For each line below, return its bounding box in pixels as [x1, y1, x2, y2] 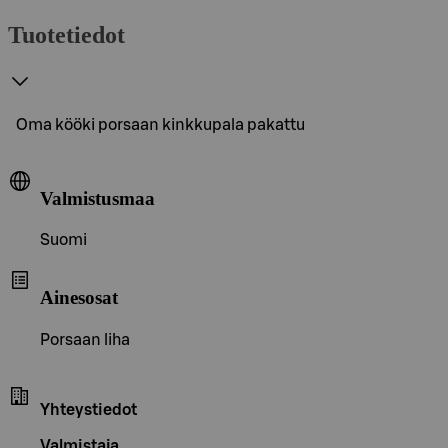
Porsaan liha [40, 331, 130, 348]
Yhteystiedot [40, 401, 137, 418]
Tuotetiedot [8, 21, 125, 48]
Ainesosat [40, 286, 118, 308]
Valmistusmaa [40, 187, 155, 209]
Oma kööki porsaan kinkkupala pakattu [16, 116, 305, 133]
